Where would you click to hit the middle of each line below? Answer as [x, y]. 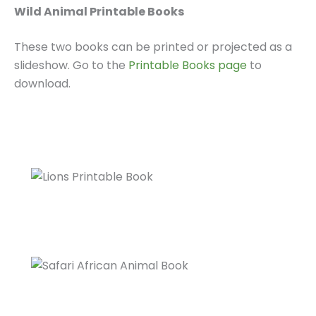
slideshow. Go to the [71, 66]
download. [42, 84]
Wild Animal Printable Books [99, 12]
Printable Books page [188, 66]
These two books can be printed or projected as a [153, 47]
